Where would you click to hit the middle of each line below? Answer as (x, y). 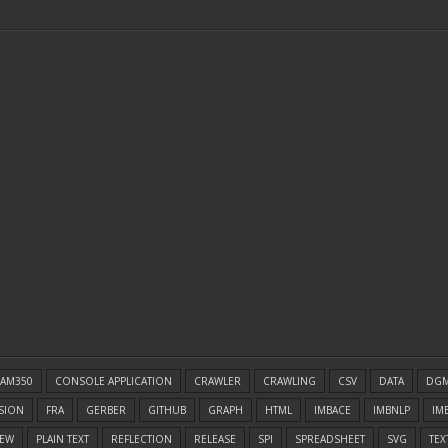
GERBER (106, 410)
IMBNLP (391, 410)
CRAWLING (289, 381)
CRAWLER (217, 381)
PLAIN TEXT (62, 439)
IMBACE (332, 410)
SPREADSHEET (330, 439)
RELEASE (215, 439)
